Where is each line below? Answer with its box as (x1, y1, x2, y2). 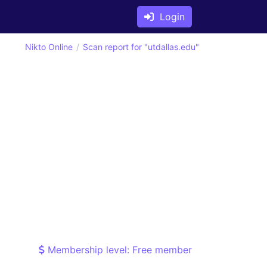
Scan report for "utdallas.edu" (83, 42, 199, 52)
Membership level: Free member (45, 244, 192, 256)
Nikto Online (25, 42, 73, 52)
